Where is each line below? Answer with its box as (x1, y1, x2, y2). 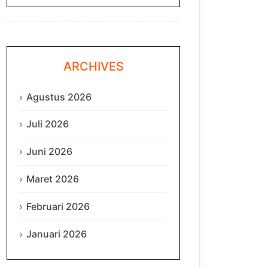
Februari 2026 (26, 200, 90, 212)
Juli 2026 (26, 118, 69, 130)
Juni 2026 (26, 145, 72, 158)
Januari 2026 (26, 227, 87, 240)
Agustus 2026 (26, 90, 92, 103)
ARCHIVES (63, 59, 124, 74)
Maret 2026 (26, 173, 79, 185)
